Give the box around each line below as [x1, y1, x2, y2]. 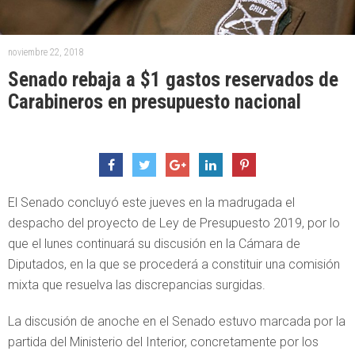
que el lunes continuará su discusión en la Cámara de [8, 235, 300, 251]
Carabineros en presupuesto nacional [8, 90, 301, 113]
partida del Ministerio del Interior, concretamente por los [8, 334, 319, 349]
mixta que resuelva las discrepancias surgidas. [8, 277, 265, 292]
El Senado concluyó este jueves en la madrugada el [8, 194, 295, 210]
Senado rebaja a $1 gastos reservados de [8, 67, 338, 91]
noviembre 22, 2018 [8, 46, 83, 58]
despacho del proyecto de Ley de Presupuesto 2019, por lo [8, 215, 340, 231]
